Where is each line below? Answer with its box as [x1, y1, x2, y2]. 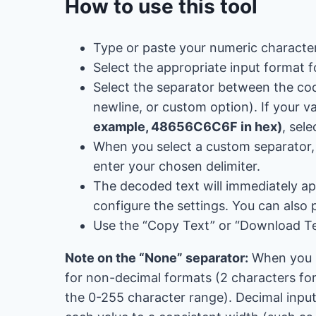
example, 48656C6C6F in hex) [93, 119, 282, 134]
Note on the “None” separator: [65, 250, 248, 265]
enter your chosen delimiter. [93, 158, 260, 174]
